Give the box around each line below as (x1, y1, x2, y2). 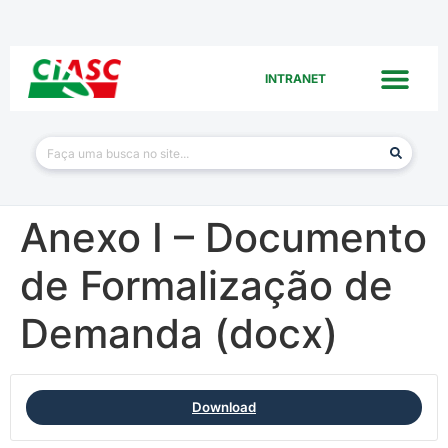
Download (192, 399, 256, 415)
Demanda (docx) (20, 309, 338, 358)
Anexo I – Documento (20, 213, 427, 262)
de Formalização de (20, 261, 393, 310)
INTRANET (265, 70, 327, 86)
